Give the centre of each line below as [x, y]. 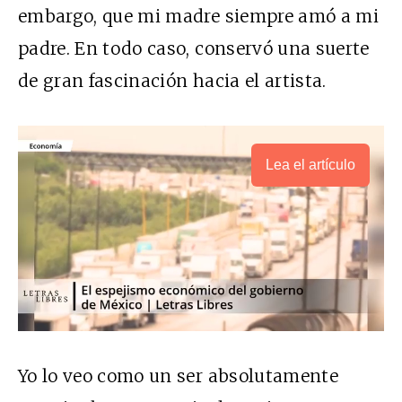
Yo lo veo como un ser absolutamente [178, 376]
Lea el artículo [310, 164]
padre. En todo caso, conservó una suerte [194, 48]
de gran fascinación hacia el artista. [172, 80]
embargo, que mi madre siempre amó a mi [198, 16]
